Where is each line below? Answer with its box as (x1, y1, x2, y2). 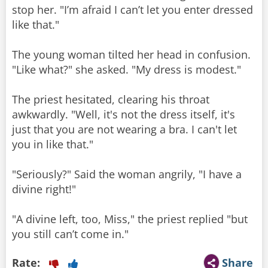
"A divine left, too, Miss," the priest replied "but (12, 212, 248, 227)
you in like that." (12, 137, 93, 152)
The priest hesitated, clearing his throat (12, 92, 209, 107)
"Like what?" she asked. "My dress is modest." (12, 62, 241, 77)
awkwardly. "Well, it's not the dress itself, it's (12, 107, 235, 122)
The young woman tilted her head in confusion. (12, 47, 251, 62)
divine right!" (12, 182, 76, 197)
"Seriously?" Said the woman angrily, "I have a (12, 167, 242, 182)
